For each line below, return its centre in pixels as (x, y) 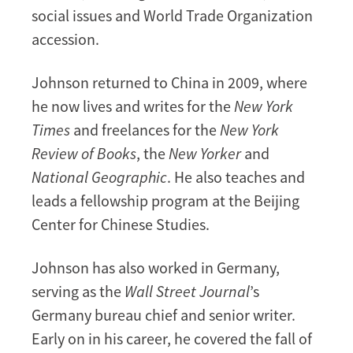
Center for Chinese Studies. (121, 224)
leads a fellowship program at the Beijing (165, 200)
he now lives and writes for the (133, 106)
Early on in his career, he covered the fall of (172, 338)
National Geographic (99, 176)
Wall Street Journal (187, 291)
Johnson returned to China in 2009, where (169, 82)
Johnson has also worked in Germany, (156, 267)
